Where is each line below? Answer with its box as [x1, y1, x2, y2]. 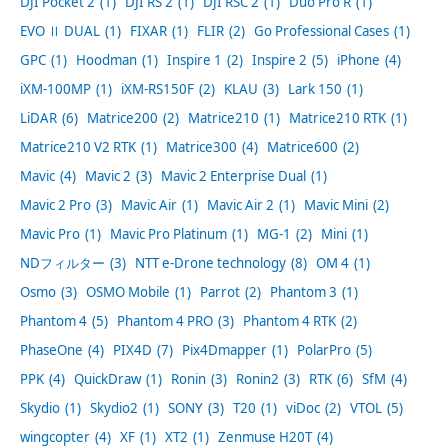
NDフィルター [20, 253, 105, 272]
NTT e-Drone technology [135, 253, 286, 272]
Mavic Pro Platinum [110, 224, 227, 243]
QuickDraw [74, 369, 141, 388]
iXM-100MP [20, 79, 91, 98]
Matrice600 [267, 137, 338, 156]
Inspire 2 [252, 50, 307, 69]
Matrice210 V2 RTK [20, 137, 136, 156]
